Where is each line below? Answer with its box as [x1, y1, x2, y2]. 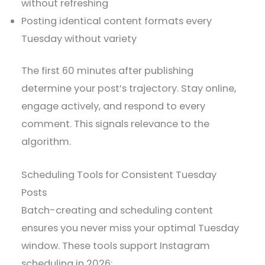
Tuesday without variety [21, 31, 137, 46]
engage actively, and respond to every [21, 99, 206, 114]
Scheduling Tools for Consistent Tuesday [21, 168, 217, 182]
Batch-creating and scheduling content [21, 203, 214, 218]
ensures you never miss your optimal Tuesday [21, 221, 240, 235]
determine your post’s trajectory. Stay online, [21, 82, 237, 96]
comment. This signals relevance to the [21, 117, 210, 131]
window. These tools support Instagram [21, 239, 211, 253]
